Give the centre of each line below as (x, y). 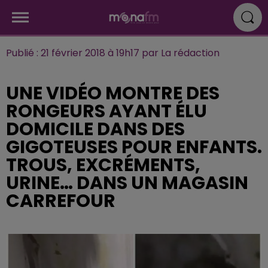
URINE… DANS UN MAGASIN (127, 183)
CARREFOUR (61, 201)
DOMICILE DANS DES (95, 129)
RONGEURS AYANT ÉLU (106, 111)
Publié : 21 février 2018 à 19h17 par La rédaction (113, 53)
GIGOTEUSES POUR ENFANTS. (134, 147)
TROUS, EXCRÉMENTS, (103, 165)
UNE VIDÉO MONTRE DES (113, 93)
